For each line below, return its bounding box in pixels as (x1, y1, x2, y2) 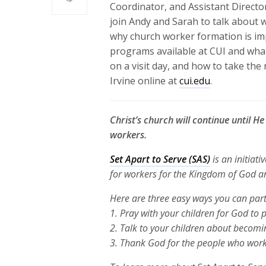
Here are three (110, 192, 172, 205)
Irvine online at (110, 74, 180, 87)
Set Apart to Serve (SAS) (110, 153, 211, 166)
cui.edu (179, 74, 211, 87)
